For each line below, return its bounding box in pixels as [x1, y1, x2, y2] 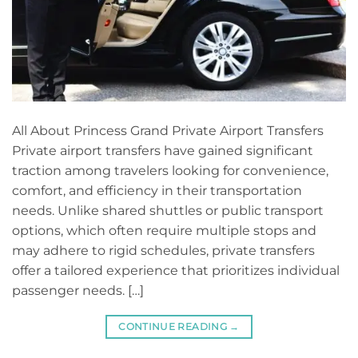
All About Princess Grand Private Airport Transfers [12, 122, 324, 138]
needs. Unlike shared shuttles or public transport [12, 202, 324, 218]
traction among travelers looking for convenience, [12, 162, 328, 178]
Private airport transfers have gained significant [12, 142, 313, 158]
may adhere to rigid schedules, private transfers [12, 242, 315, 258]
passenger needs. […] [12, 282, 144, 298]
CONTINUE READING [118, 320, 230, 332]
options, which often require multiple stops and [12, 222, 316, 238]
